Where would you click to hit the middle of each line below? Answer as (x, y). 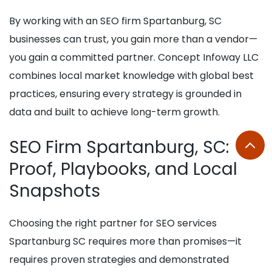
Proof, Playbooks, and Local (123, 169)
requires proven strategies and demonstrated (119, 260)
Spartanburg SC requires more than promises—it (125, 242)
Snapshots (55, 191)
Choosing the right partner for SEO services (113, 223)
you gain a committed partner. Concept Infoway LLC (134, 58)
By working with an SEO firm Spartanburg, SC (115, 21)
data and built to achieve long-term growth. (114, 112)
